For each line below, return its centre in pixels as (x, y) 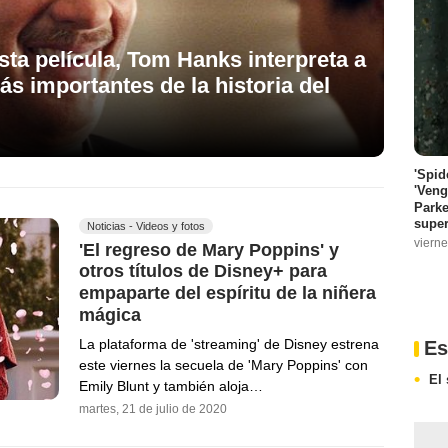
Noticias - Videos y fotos (146, 225)
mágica (110, 314)
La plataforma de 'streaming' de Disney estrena (229, 343)
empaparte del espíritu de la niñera (227, 292)
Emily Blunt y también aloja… (171, 385)
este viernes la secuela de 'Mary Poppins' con (223, 364)
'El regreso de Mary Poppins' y (209, 249)
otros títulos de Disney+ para (203, 271)
